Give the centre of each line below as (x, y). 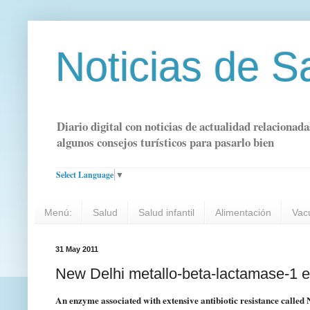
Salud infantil (166, 213)
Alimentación (243, 213)
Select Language (85, 174)
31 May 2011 (77, 249)
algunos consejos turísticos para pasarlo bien (165, 143)
